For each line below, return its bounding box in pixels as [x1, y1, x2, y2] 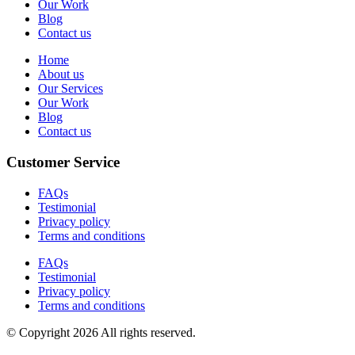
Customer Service [6, 153, 120, 170]
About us [38, 67, 84, 82]
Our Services [38, 82, 103, 96]
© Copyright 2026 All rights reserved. [6, 325, 196, 339]
